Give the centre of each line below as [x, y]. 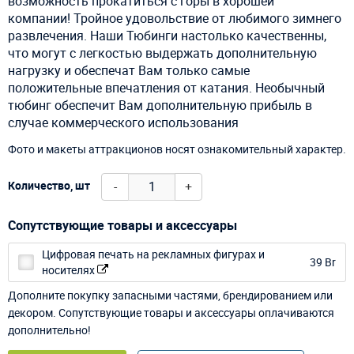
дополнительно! [49, 330]
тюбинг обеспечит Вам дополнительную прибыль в [160, 105]
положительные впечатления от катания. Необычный [166, 87]
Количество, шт [49, 186]
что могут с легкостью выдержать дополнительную [162, 53]
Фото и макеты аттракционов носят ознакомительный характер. [177, 149]
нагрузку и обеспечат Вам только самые [129, 70]
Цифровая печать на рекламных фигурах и [153, 254]
